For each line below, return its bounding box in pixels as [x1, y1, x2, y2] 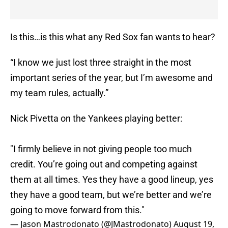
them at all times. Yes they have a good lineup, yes [10, 174, 213, 185]
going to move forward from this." [10, 205, 145, 216]
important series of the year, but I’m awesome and [10, 72, 213, 83]
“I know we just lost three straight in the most [10, 57, 191, 68]
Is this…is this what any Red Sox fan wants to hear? [10, 32, 215, 43]
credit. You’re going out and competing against [10, 159, 197, 170]
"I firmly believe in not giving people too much [10, 144, 192, 155]
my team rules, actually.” [10, 88, 108, 99]
